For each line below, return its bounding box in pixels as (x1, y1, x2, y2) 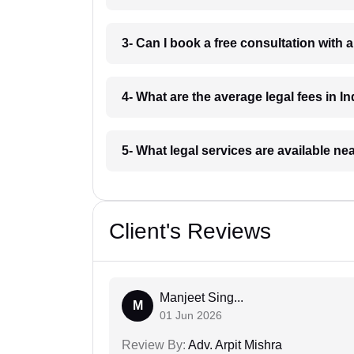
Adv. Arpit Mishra (186, 338, 282, 352)
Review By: (122, 338, 186, 352)
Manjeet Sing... (160, 291, 243, 305)
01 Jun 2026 (160, 309, 222, 322)
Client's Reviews (109, 219, 271, 244)
